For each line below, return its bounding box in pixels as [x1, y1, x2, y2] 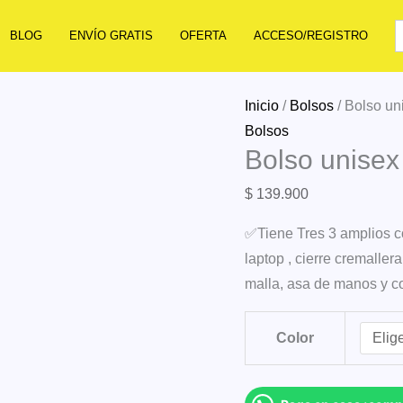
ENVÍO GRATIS [68, 28, 153, 42]
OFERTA [179, 28, 227, 42]
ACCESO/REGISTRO [253, 28, 368, 42]
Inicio [245, 98, 279, 113]
